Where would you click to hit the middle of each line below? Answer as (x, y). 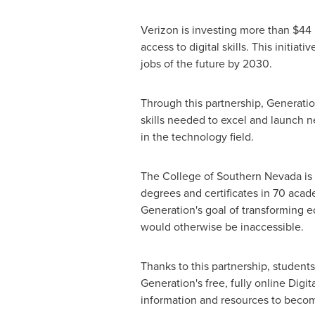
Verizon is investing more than (216, 30)
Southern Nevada (259, 176)
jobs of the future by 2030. (206, 64)
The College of (178, 176)
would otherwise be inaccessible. (223, 227)
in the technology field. (197, 137)
